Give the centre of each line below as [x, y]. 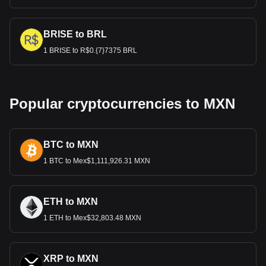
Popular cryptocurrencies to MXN [122, 104]
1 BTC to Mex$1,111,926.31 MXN [97, 161]
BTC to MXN [71, 145]
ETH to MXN [71, 202]
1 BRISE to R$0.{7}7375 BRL [90, 50]
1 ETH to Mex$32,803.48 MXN [92, 218]
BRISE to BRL [75, 34]
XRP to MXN [71, 259]
